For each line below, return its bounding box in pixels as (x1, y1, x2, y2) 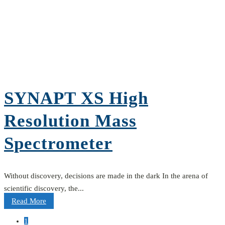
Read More (12, 197, 46, 205)
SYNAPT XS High (4, 88, 148, 108)
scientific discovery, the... (4, 184, 84, 193)
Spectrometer (4, 134, 113, 154)
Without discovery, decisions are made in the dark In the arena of (4, 172, 208, 180)
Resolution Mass (4, 111, 137, 131)
